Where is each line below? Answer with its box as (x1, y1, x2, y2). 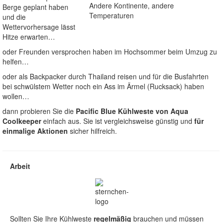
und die (2, 12, 26, 22)
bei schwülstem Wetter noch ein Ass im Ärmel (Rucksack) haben (2, 81, 204, 92)
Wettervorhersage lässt (2, 22, 75, 32)
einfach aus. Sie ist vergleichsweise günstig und (41, 116, 194, 126)
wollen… (2, 91, 29, 102)
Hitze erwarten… (2, 32, 55, 42)
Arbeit (10, 161, 30, 171)
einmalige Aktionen (2, 126, 68, 136)
